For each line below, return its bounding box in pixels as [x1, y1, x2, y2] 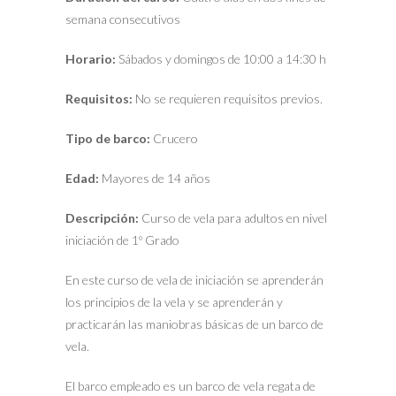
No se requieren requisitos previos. [135, 91, 323, 107]
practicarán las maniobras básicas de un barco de [65, 316, 324, 332]
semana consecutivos [65, 11, 180, 27]
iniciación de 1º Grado [65, 232, 179, 248]
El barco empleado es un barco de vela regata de [65, 378, 316, 394]
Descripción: [65, 210, 141, 226]
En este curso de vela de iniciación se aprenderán [65, 272, 324, 288]
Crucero [150, 131, 198, 147]
